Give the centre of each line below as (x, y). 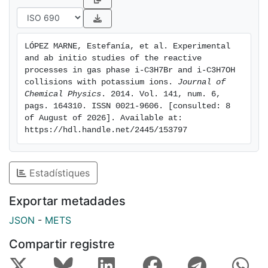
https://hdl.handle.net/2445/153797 (106, 130)
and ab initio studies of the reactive (113, 59)
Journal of (202, 83)
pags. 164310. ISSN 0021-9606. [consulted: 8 (127, 106)
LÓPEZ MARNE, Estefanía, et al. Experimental (127, 47)
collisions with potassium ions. (101, 83)
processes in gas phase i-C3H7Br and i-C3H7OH (130, 71)
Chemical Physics (63, 95)
